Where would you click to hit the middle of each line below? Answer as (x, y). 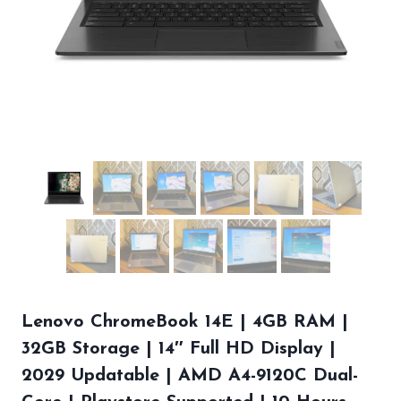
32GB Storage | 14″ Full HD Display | (179, 350)
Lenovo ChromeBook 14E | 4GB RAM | (185, 323)
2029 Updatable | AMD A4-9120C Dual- (190, 376)
